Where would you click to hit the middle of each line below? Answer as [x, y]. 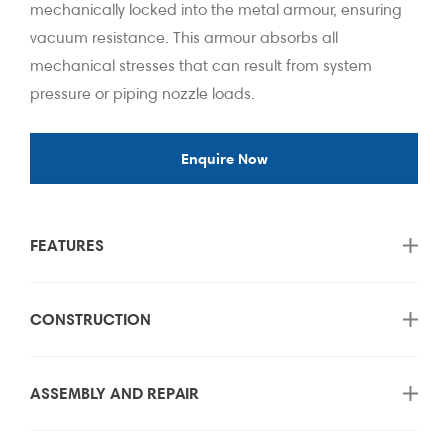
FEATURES [67, 244]
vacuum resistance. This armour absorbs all [184, 37]
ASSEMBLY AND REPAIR [114, 392]
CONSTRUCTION [90, 318]
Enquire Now [224, 158]
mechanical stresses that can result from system [201, 65]
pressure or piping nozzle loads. [142, 93]
